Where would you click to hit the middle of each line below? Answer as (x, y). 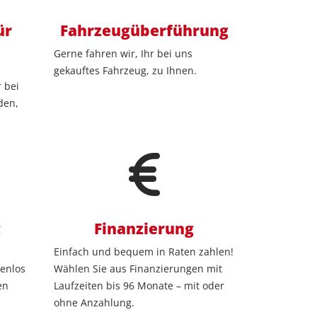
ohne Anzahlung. (94, 303)
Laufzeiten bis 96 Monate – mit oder (139, 286)
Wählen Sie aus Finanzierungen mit (138, 269)
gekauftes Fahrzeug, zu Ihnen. (125, 71)
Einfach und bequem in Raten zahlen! (144, 252)
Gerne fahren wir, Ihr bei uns (123, 54)
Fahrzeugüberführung (144, 31)
